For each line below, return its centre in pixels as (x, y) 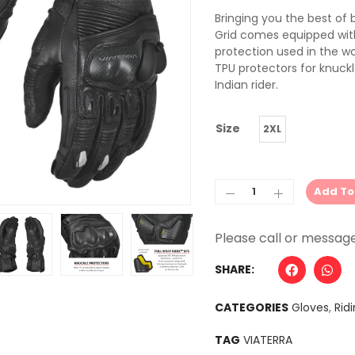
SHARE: (234, 270)
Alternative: (251, 213)
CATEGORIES (251, 308)
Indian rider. (246, 85)
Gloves (310, 308)
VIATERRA (267, 340)
